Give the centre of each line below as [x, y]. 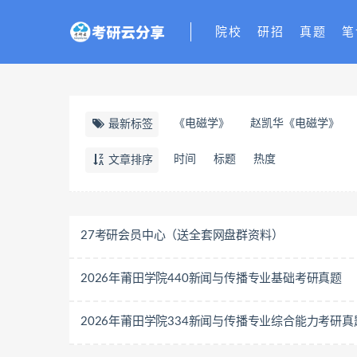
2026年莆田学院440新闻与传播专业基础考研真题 [211, 279]
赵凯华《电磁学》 [295, 124]
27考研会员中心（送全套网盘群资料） [182, 235]
